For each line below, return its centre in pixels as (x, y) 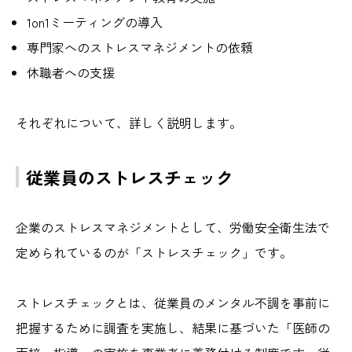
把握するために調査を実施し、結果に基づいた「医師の (173, 327)
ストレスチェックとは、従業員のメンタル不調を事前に (173, 302)
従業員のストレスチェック (130, 176)
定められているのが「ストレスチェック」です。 (154, 252)
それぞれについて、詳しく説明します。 (129, 122)
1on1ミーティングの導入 (95, 22)
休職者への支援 (71, 72)
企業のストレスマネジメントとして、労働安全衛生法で (173, 227)
